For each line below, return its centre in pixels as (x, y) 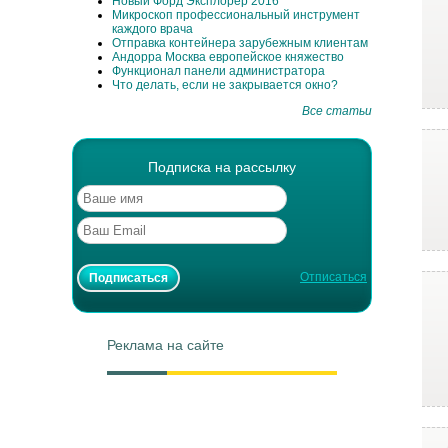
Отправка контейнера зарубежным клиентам (240, 42)
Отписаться (333, 276)
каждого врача (152, 28)
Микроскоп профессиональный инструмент (236, 14)
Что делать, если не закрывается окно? (225, 84)
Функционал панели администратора (218, 70)
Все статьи (337, 110)
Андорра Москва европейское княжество (228, 56)
